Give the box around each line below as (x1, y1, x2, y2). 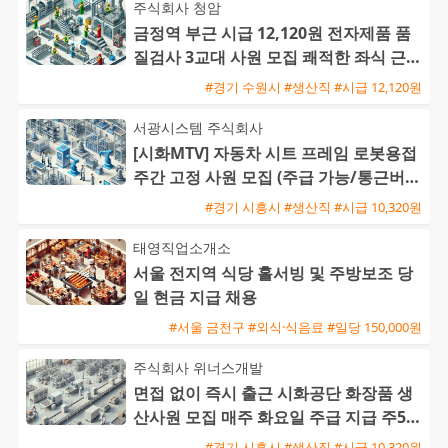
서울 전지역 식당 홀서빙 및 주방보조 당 (133, 262, 413, 285)
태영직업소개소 (133, 238, 231, 258)
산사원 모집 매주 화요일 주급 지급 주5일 (133, 406, 422, 429)
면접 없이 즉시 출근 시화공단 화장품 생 (133, 382, 413, 405)
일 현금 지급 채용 (133, 286, 257, 309)
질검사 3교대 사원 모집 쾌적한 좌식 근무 (133, 46, 422, 69)
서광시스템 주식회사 (133, 118, 263, 138)
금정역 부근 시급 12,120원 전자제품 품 (133, 22, 411, 45)
